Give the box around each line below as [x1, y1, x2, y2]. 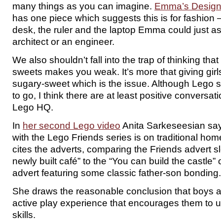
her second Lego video [23, 120, 120, 131]
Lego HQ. [12, 102, 53, 112]
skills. [12, 209, 36, 220]
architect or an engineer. [12, 36, 114, 47]
